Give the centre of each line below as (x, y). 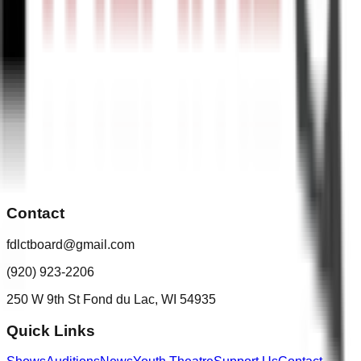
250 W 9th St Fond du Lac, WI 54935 (111, 299)
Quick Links (51, 330)
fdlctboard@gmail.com (71, 244)
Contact (35, 214)
